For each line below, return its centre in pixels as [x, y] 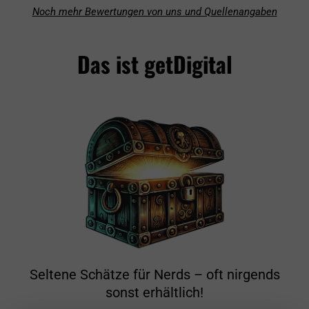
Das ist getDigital [154, 63]
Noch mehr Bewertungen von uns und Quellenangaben [154, 11]
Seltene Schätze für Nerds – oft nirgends [154, 275]
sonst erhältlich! [154, 293]
